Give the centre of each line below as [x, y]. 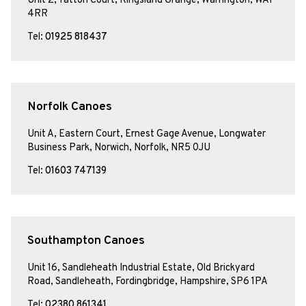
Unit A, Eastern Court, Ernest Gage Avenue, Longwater [147, 134]
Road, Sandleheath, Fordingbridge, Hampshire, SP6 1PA [148, 281]
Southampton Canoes [86, 241]
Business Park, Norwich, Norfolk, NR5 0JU [119, 148]
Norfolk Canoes [70, 107]
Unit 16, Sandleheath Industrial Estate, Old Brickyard [141, 268]
